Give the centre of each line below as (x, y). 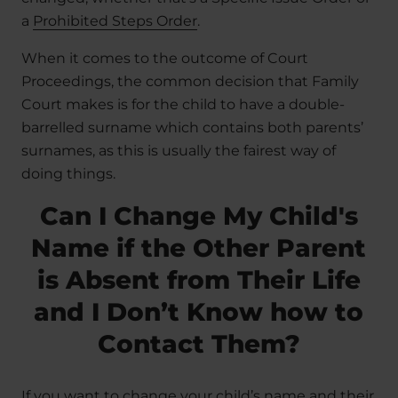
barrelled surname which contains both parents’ (192, 128)
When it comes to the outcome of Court (165, 59)
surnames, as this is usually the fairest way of (179, 151)
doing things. (68, 174)
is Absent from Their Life (199, 280)
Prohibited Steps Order (115, 21)
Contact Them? (199, 344)
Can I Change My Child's (199, 216)
